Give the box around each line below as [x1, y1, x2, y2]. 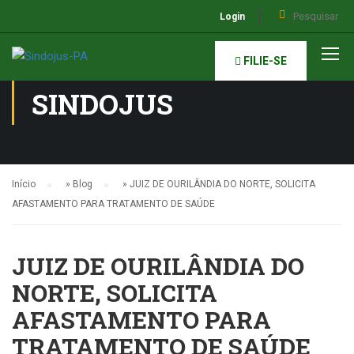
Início [12, 179, 36, 190]
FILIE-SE [241, 55, 287, 67]
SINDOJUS [32, 85, 173, 122]
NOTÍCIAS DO [32, 43, 211, 79]
